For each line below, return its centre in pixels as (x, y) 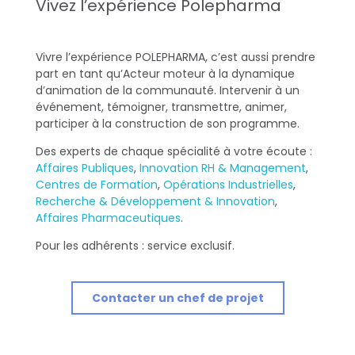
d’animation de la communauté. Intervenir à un (168, 90)
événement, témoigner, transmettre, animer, (161, 107)
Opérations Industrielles (228, 184)
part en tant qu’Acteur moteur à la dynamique (165, 73)
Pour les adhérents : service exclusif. (135, 245)
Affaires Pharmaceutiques (108, 218)
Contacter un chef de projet (177, 298)
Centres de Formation (97, 184)
